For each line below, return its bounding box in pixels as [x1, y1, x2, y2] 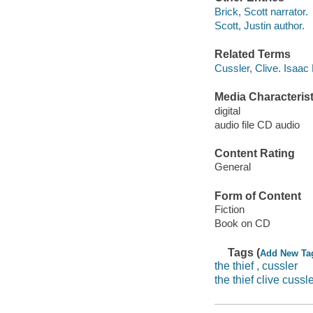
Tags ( [228, 246, 261, 259]
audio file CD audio [214, 118, 300, 131]
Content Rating [214, 147, 295, 159]
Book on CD [214, 217, 270, 230]
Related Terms [214, 48, 291, 61]
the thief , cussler [214, 260, 298, 272]
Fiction [214, 203, 245, 216]
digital [214, 104, 240, 117]
